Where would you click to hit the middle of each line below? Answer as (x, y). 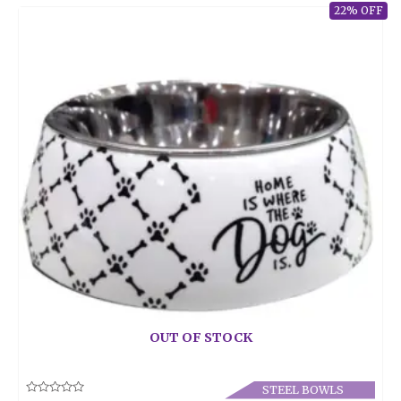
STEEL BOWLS (303, 389)
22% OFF (358, 11)
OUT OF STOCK (200, 338)
